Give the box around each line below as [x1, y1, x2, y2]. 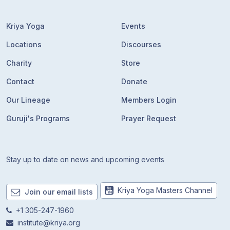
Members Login [121, 95, 177, 104]
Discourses [121, 40, 161, 49]
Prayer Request [121, 114, 176, 123]
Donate [121, 77, 147, 86]
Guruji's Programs [6, 114, 70, 123]
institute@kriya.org [17, 218, 80, 227]
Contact [6, 77, 34, 86]
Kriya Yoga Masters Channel [118, 186, 213, 195]
